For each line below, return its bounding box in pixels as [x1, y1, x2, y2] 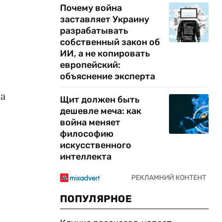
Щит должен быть [60, 94, 140, 105]
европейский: [60, 59, 120, 70]
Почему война [60, 2, 122, 13]
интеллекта [60, 151, 111, 162]
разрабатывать [60, 25, 128, 36]
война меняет [60, 117, 120, 128]
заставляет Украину [60, 14, 149, 25]
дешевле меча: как [60, 106, 141, 116]
